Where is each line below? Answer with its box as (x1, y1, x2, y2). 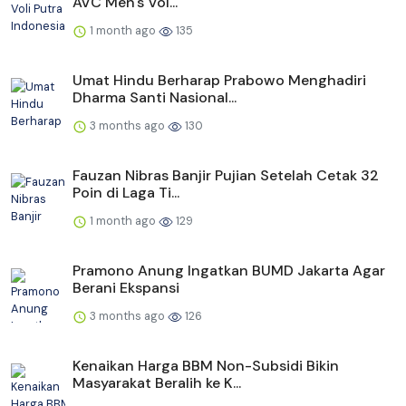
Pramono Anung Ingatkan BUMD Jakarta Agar (72, 261, 385, 281)
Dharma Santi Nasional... (72, 88, 237, 108)
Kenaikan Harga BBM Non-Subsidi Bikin (72, 356, 339, 376)
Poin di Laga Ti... (72, 183, 179, 203)
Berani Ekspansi (72, 278, 179, 298)
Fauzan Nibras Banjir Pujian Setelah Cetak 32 (72, 166, 379, 186)
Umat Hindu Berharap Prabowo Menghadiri (72, 71, 366, 91)
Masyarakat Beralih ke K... (72, 373, 241, 393)
